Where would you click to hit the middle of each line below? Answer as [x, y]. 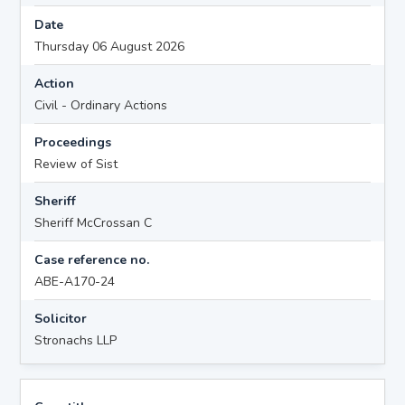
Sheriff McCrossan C [94, 222]
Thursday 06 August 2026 [110, 46]
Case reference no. [92, 259]
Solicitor [61, 318]
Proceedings [73, 142]
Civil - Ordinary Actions [101, 105]
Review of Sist [76, 164]
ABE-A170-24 [75, 281]
